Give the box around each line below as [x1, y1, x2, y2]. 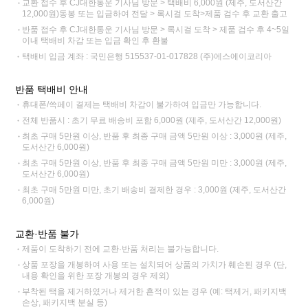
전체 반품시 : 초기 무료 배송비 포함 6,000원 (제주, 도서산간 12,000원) [22, 115, 282, 126]
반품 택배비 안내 [15, 84, 89, 96]
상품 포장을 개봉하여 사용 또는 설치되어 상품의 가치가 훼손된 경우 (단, [22, 260, 287, 270]
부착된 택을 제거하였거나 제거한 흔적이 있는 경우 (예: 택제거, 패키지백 [22, 287, 287, 297]
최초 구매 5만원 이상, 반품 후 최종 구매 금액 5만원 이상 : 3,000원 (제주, [22, 131, 287, 142]
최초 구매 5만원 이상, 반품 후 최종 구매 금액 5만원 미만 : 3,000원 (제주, [22, 158, 287, 168]
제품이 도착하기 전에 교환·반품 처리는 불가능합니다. [22, 244, 219, 254]
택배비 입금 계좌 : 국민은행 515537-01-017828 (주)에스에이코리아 [22, 52, 272, 62]
